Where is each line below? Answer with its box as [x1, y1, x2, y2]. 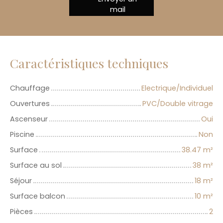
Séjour [10, 175, 32, 186]
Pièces [10, 206, 33, 217]
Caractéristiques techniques [10, 54, 168, 71]
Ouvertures [10, 98, 50, 109]
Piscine [10, 129, 34, 139]
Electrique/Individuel [141, 83, 213, 93]
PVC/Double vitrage [142, 98, 213, 109]
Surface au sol [10, 160, 62, 170]
